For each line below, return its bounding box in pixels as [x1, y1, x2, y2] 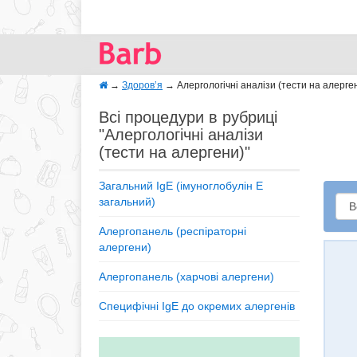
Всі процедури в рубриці [99, 108, 277, 126]
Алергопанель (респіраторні [99, 225, 246, 237]
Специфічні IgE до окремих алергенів [99, 300, 295, 312]
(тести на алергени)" [99, 143, 250, 161]
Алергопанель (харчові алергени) [99, 270, 274, 283]
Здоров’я [122, 80, 163, 91]
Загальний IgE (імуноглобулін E [99, 179, 263, 192]
